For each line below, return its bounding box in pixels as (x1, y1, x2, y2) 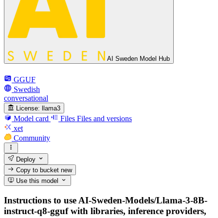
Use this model (14, 177, 59, 185)
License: (16, 104, 40, 112)
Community (14, 133, 50, 142)
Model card (14, 114, 49, 123)
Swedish (14, 85, 40, 93)
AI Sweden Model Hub (107, 55, 170, 63)
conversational (4, 93, 48, 102)
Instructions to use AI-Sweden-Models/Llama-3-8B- (4, 195, 207, 205)
